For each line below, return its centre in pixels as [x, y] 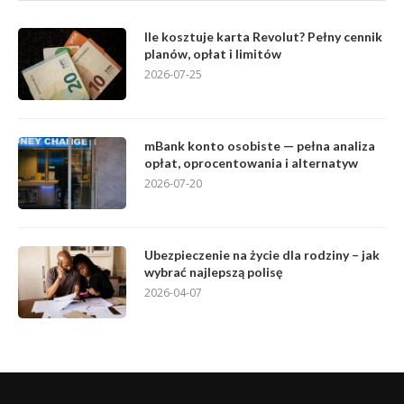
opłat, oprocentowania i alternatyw [251, 163]
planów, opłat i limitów [213, 54]
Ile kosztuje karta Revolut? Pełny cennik [263, 37]
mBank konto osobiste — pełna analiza [260, 146]
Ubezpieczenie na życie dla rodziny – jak [262, 255]
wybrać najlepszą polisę [213, 272]
